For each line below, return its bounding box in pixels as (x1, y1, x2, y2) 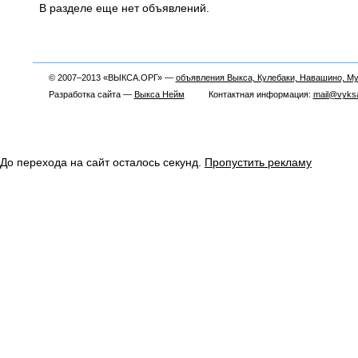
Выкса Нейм (133, 89, 185, 99)
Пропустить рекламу (205, 156, 312, 169)
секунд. (163, 156, 205, 169)
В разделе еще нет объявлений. (38, 2, 209, 14)
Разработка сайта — (48, 89, 134, 99)
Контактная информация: (184, 89, 313, 99)
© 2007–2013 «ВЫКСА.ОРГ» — (48, 73, 176, 82)
